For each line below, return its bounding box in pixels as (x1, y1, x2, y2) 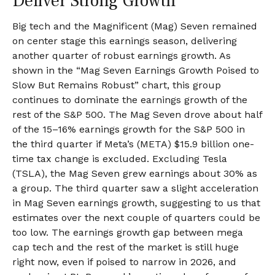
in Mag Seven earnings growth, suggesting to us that (12, 196, 260, 209)
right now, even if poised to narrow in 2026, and (12, 255, 236, 268)
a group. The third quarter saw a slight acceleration (12, 182, 258, 194)
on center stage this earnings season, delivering (12, 34, 237, 47)
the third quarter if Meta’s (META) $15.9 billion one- (12, 137, 254, 150)
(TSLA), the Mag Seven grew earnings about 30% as (12, 167, 257, 179)
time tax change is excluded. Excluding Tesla (12, 152, 227, 165)
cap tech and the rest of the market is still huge (12, 241, 239, 253)
